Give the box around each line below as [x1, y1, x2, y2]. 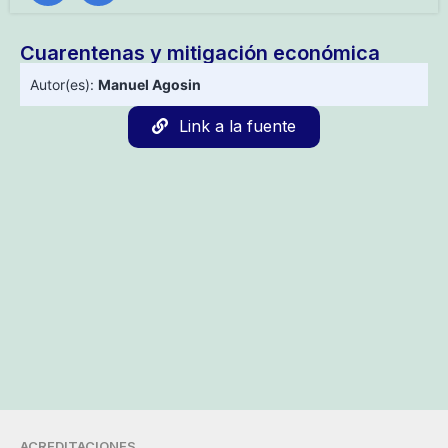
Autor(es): [30, 76, 98, 94]
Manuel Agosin [98, 76, 201, 94]
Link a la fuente [179, 116, 296, 137]
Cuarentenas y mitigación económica [20, 41, 380, 66]
